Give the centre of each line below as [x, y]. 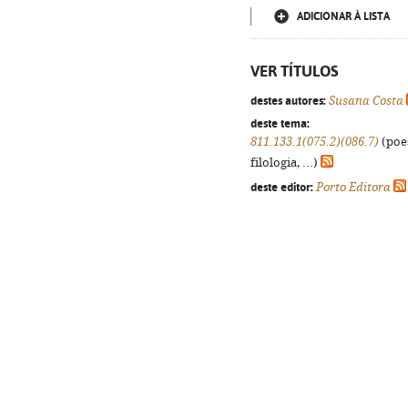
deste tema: [280, 123]
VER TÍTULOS [295, 71]
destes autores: [288, 100]
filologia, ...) [286, 163]
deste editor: [282, 187]
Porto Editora [353, 187]
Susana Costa [366, 101]
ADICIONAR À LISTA [343, 16]
